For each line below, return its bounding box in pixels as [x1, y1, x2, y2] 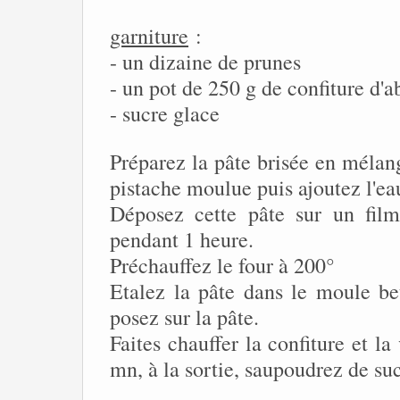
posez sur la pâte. [110, 303, 259, 331]
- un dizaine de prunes [110, 47, 301, 76]
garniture [110, 21, 188, 50]
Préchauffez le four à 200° [110, 251, 335, 279]
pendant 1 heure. [110, 225, 254, 254]
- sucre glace [110, 99, 220, 128]
